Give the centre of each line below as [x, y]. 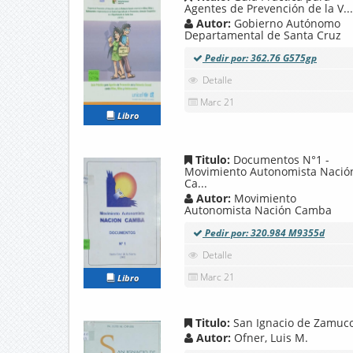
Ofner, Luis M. [271, 337]
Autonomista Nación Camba [258, 210]
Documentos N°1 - [281, 160]
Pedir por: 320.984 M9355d [264, 233]
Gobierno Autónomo [287, 24]
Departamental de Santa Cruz [263, 35]
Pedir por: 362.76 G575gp [260, 58]
